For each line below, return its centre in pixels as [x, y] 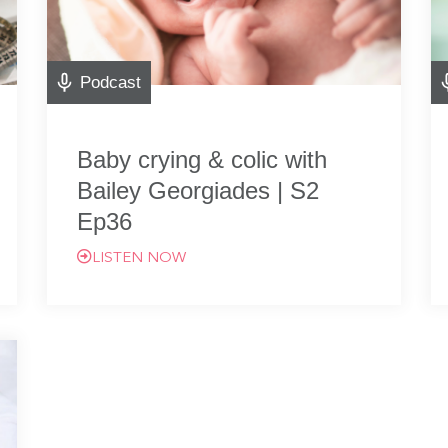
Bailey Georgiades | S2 [198, 190]
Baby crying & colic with [202, 159]
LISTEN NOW [139, 258]
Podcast [111, 82]
